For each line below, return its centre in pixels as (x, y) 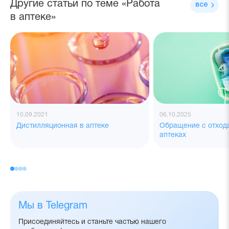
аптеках (173, 135)
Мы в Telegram (53, 206)
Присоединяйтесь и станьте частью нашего (92, 222)
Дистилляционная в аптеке (63, 126)
